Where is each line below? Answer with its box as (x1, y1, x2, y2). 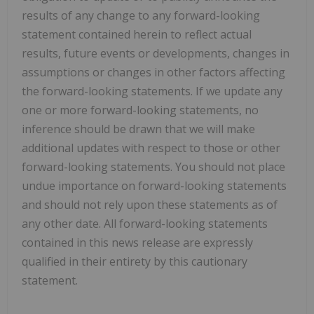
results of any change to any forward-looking (22, 7, 260, 23)
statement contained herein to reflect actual (22, 26, 252, 42)
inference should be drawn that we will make (22, 121, 255, 137)
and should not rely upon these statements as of (22, 196, 278, 212)
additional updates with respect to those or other (22, 139, 280, 156)
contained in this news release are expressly (22, 234, 253, 250)
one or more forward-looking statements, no (22, 102, 259, 118)
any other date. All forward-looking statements (22, 215, 268, 231)
